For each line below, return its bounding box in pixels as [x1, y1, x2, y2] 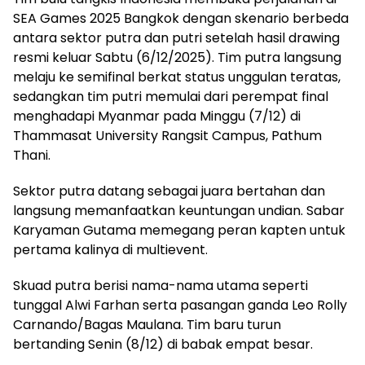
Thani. [13, 146, 51, 165]
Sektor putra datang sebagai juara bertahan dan [13, 182, 325, 201]
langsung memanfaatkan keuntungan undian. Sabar [13, 201, 345, 221]
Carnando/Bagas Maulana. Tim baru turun [13, 315, 281, 335]
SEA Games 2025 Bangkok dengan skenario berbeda [13, 9, 349, 29]
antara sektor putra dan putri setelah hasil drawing [13, 29, 340, 48]
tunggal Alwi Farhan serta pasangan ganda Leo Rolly [13, 296, 347, 315]
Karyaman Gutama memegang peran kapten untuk [13, 221, 345, 240]
